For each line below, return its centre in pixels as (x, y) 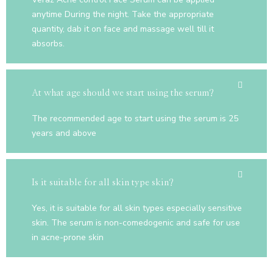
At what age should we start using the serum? (123, 93)
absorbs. (48, 44)
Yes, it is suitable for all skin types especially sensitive (137, 208)
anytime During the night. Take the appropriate (123, 15)
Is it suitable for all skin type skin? (103, 183)
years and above (64, 133)
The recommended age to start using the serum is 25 (135, 119)
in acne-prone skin (68, 238)
